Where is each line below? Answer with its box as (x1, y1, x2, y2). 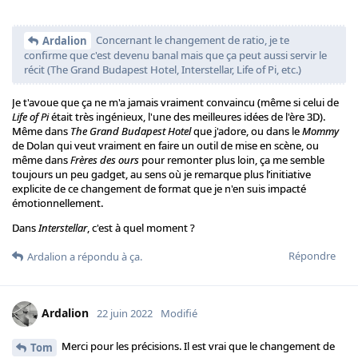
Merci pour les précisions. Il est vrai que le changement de (59, 339, 335, 354)
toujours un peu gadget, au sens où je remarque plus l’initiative (12, 167, 311, 182)
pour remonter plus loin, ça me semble (139, 153, 324, 168)
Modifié (161, 306, 197, 321)
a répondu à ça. (67, 249, 142, 265)
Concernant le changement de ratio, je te (93, 32, 289, 47)
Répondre (288, 249, 336, 264)
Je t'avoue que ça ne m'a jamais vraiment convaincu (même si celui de (12, 95, 339, 110)
